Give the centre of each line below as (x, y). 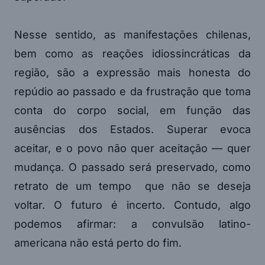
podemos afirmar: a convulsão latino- (132, 224)
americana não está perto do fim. (98, 243)
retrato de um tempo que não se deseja (132, 186)
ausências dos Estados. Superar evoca (132, 129)
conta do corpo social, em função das (132, 110)
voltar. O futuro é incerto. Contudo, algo (132, 205)
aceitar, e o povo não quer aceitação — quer (132, 148)
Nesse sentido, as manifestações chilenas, (132, 34)
